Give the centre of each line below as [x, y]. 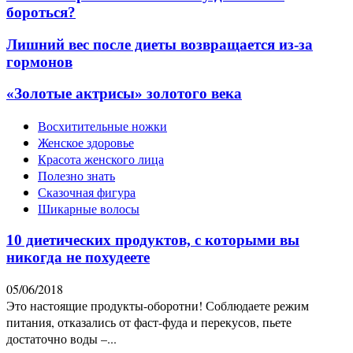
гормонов [39, 61]
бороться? [41, 12]
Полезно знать [76, 175]
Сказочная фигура [87, 191]
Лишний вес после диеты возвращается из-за [160, 44]
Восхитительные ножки [102, 125]
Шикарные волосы [89, 208]
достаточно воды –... [61, 339]
